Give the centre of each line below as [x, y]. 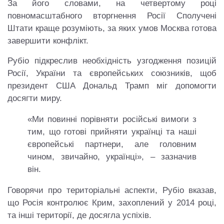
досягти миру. [35, 98]
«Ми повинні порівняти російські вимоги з [112, 119]
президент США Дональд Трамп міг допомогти [112, 86]
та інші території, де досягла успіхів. [79, 215]
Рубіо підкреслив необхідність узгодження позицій [112, 61]
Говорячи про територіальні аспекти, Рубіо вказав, [112, 190]
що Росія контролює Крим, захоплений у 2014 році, [112, 203]
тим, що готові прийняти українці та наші [112, 132]
